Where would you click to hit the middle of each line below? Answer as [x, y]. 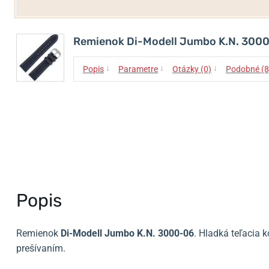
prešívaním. [41, 248]
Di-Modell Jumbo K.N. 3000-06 [127, 233]
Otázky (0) [192, 69]
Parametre [138, 69]
